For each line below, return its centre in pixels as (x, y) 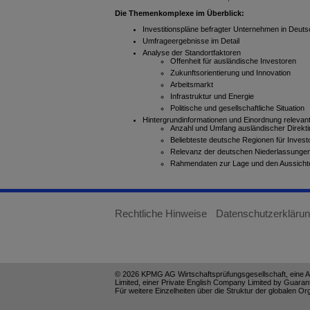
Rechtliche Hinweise (161, 213)
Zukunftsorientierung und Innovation (230, 73)
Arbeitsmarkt (192, 84)
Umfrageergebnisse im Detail (191, 41)
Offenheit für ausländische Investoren (233, 61)
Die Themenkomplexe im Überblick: (180, 13)
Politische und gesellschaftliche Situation (237, 108)
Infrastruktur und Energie (212, 96)
